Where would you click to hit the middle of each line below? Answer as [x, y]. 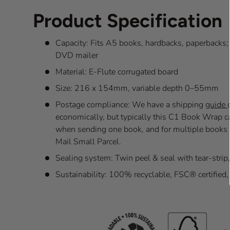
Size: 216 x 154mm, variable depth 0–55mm [137, 88]
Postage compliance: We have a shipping [130, 104]
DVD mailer [77, 55]
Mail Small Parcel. [89, 141]
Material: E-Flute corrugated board [118, 72]
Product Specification [128, 21]
